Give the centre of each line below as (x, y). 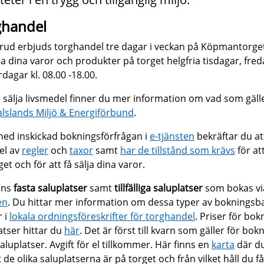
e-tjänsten (172, 136)
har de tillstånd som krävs (178, 151)
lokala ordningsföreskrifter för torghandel (102, 217)
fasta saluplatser (50, 188)
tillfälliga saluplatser (160, 188)
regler (35, 151)
